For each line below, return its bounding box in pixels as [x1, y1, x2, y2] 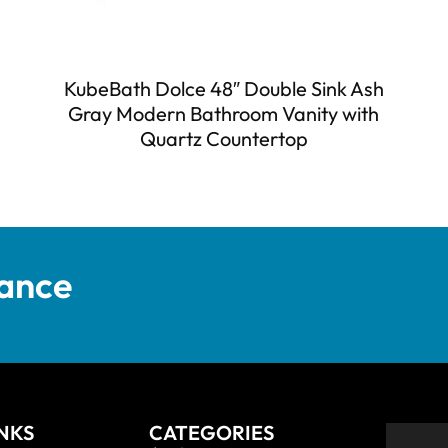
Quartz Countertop [139, 125, 308, 151]
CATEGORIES [148, 419, 274, 445]
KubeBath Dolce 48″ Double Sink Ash [63, 75, 384, 101]
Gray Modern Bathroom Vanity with [68, 100, 380, 126]
